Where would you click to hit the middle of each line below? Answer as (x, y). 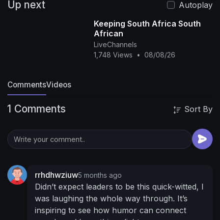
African (108, 33)
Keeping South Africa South (147, 24)
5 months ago (100, 175)
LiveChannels (115, 44)
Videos (59, 85)
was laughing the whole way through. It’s (111, 198)
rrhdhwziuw (56, 175)
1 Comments (37, 109)
